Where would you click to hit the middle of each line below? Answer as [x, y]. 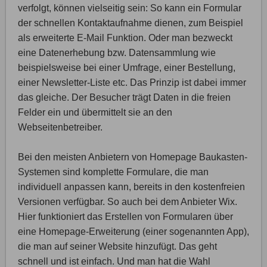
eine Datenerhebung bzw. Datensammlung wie [117, 53]
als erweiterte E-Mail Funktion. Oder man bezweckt [125, 38]
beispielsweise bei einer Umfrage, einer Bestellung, [127, 68]
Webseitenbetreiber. [60, 127]
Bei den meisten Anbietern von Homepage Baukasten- [133, 157]
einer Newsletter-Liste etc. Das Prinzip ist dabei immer [132, 83]
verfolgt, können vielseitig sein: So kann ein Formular [130, 8]
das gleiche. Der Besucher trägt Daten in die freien [124, 97]
